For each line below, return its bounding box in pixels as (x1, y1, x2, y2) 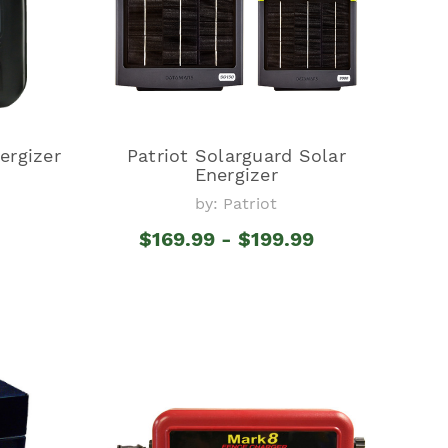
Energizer (194, 163, 278, 185)
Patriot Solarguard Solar (126, 144, 346, 166)
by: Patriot (195, 193, 278, 213)
